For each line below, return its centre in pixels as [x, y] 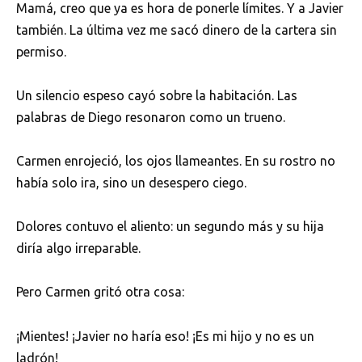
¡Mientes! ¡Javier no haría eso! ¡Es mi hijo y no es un [165, 336]
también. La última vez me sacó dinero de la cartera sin [177, 29]
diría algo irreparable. [78, 248]
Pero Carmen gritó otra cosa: [100, 292]
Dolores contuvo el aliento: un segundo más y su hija [170, 227]
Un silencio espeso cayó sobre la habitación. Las [157, 95]
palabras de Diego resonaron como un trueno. [151, 117]
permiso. [41, 51]
